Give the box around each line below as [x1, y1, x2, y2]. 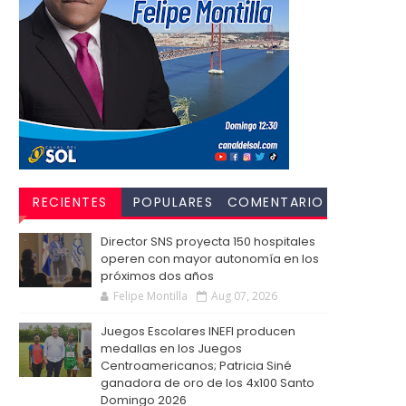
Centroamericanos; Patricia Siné [101, 356, 292, 374]
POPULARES [132, 192, 214, 211]
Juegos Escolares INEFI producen [101, 322, 295, 340]
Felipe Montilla [113, 287, 188, 304]
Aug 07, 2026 [211, 287, 277, 304]
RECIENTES [33, 192, 108, 211]
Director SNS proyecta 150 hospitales [101, 232, 315, 250]
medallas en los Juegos [101, 339, 242, 357]
